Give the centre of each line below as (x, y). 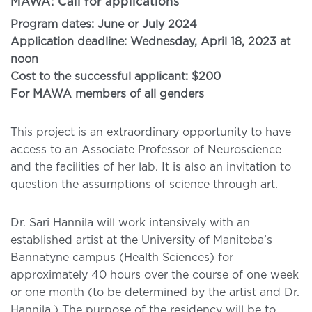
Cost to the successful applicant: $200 (116, 76)
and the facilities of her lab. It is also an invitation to (151, 167)
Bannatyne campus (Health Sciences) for (122, 257)
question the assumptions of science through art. (144, 184)
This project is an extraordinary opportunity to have (151, 132)
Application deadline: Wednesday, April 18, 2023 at (150, 41)
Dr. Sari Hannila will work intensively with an (130, 223)
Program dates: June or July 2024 (104, 24)
